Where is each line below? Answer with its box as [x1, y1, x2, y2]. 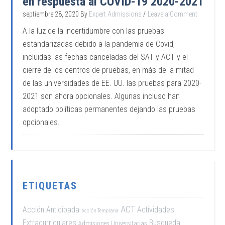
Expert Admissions [89, 10, 142, 18]
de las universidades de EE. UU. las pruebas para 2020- [23, 78, 202, 88]
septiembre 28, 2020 [23, 10, 79, 18]
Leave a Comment [148, 10, 198, 18]
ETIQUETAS [23, 180, 78, 192]
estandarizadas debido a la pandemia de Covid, [23, 39, 175, 49]
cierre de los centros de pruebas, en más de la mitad [23, 65, 194, 75]
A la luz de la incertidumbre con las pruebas [23, 26, 165, 36]
